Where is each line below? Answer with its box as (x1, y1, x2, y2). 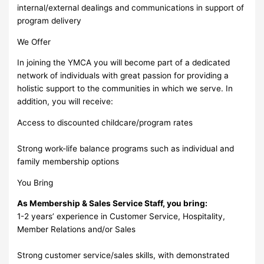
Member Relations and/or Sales (17, 225, 136, 235)
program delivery (17, 15, 82, 25)
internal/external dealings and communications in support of (17, 2, 245, 12)
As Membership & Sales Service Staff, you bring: (17, 199, 208, 209)
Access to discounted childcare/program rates (17, 117, 193, 127)
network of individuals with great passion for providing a (17, 71, 229, 81)
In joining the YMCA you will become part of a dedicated (17, 58, 230, 68)
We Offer (17, 37, 51, 47)
